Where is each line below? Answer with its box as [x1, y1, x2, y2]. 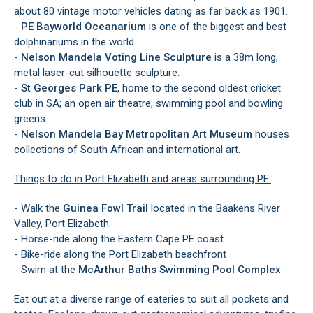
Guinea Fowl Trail [63, 201, 148, 214]
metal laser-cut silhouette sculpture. [14, 66, 180, 79]
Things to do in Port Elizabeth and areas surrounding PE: [14, 172, 271, 185]
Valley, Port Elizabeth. [14, 217, 111, 230]
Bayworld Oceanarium [36, 20, 146, 33]
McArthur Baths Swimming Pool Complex [78, 263, 281, 276]
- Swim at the [14, 263, 78, 276]
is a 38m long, [212, 50, 278, 64]
